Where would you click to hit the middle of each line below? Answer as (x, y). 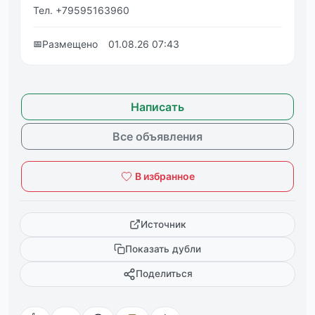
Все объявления (157, 136)
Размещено (70, 44)
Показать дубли (163, 249)
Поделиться (164, 274)
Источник (163, 224)
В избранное (165, 176)
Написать (157, 107)
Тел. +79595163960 (81, 10)
